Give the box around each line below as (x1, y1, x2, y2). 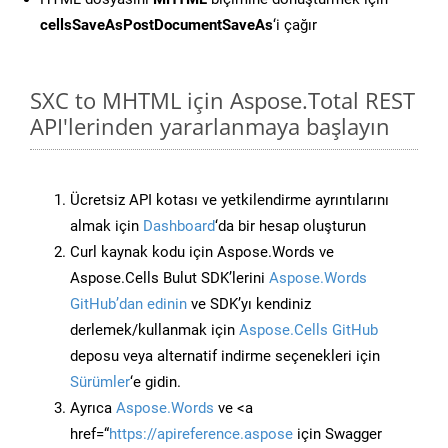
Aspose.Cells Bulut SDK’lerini (70, 269, 269, 288)
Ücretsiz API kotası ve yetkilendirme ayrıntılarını (70, 191, 389, 210)
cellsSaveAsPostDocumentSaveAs (40, 16, 273, 35)
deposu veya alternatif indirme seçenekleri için (70, 347, 380, 366)
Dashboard (143, 217, 215, 236)
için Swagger (293, 425, 382, 444)
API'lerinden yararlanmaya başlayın (30, 111, 390, 142)
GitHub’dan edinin (70, 295, 187, 314)
